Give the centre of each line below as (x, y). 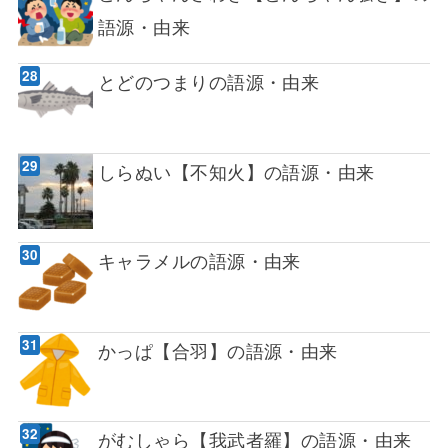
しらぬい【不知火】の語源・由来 (236, 170)
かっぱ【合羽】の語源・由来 (217, 349)
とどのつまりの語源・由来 (208, 81)
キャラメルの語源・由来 (199, 260)
